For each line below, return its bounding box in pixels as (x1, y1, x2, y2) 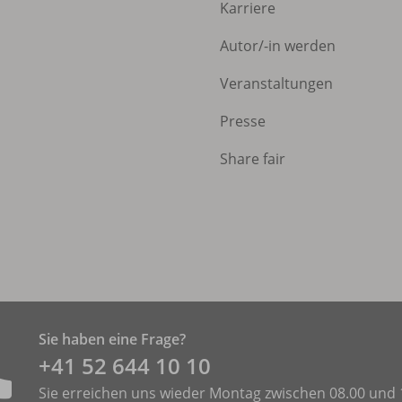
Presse (220, 110, 266, 131)
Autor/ (220, 35, 264, 56)
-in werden (264, 35, 336, 56)
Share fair (220, 148, 285, 169)
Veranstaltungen (220, 73, 333, 93)
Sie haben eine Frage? (38, 328, 186, 349)
